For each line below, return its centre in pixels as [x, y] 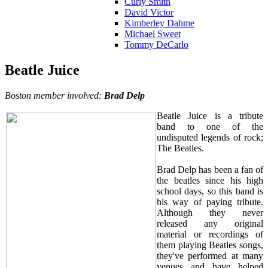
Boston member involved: [54, 96]
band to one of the [210, 127]
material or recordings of [210, 234]
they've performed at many [210, 256]
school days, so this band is [210, 191]
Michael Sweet [153, 34]
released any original [210, 224]
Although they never [210, 213]
